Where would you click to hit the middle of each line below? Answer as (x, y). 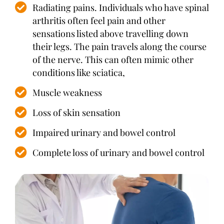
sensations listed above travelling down (110, 33)
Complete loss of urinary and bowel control (118, 152)
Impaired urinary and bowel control (104, 132)
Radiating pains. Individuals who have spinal (121, 7)
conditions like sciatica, (79, 72)
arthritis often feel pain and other (99, 20)
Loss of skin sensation (76, 112)
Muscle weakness (67, 92)
